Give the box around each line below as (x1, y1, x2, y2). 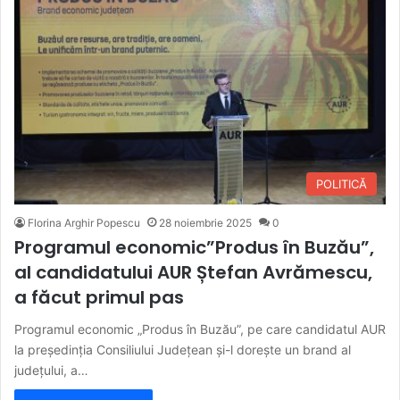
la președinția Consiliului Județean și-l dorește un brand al (14, 342, 351, 358)
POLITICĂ (316, 177, 367, 192)
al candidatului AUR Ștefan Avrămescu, (14, 260, 372, 286)
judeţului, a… (14, 362, 88, 379)
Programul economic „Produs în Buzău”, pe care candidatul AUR (14, 321, 386, 337)
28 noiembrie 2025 (159, 216, 252, 230)
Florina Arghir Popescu (28, 216, 140, 230)
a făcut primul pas (14, 285, 184, 311)
